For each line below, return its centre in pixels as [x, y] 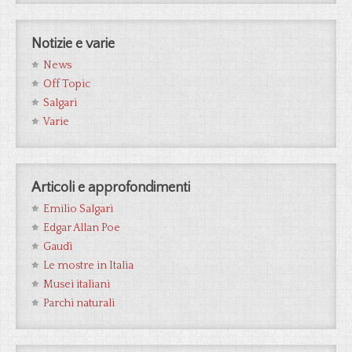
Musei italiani [77, 284]
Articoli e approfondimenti [111, 188]
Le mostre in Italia [88, 266]
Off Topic [67, 84]
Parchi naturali [79, 303]
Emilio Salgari [78, 209]
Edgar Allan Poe [82, 228]
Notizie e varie [73, 44]
